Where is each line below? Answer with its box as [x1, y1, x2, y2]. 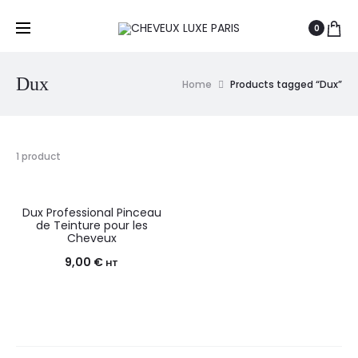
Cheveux [66, 230, 117, 246]
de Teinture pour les [35, 217, 148, 233]
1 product [16, 149, 61, 163]
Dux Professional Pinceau [22, 205, 161, 221]
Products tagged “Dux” [230, 78, 342, 91]
